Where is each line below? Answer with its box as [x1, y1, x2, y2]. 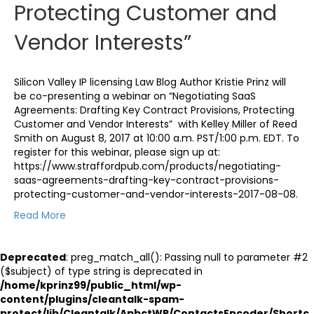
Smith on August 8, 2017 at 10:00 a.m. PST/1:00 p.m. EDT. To [14, 130, 299, 145]
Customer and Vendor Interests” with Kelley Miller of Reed [14, 116, 297, 131]
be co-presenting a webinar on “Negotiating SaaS [14, 88, 256, 103]
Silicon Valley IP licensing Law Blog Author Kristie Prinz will [14, 74, 286, 89]
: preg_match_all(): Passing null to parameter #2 [66, 250, 308, 264]
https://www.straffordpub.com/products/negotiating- [14, 158, 281, 173]
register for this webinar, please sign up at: [14, 144, 223, 159]
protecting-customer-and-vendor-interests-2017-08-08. [14, 186, 298, 201]
